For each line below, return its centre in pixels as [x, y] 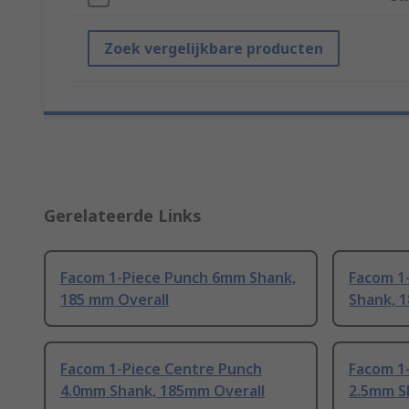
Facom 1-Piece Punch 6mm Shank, [178, 278]
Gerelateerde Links [123, 216]
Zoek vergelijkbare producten [214, 49]
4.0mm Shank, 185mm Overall [163, 391]
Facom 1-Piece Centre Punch [161, 369]
